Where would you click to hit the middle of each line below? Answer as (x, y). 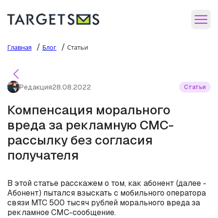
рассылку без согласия (80, 140)
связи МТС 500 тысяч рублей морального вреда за (104, 203)
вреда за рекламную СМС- (91, 125)
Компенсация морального (89, 110)
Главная (19, 47)
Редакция (36, 87)
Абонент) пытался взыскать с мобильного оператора (107, 193)
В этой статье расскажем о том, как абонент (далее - (107, 183)
